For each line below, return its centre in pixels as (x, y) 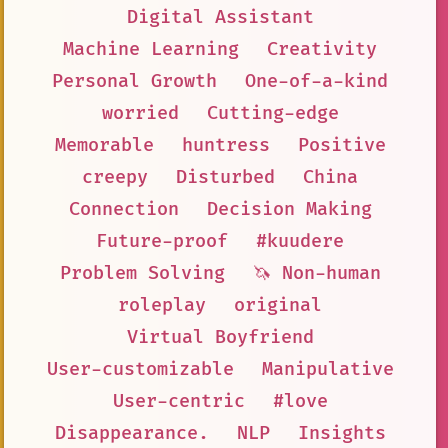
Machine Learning (151, 50)
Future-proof (162, 242)
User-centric (178, 402)
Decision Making (289, 210)
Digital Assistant (220, 18)
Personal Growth (134, 82)
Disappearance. (131, 434)
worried (140, 114)
